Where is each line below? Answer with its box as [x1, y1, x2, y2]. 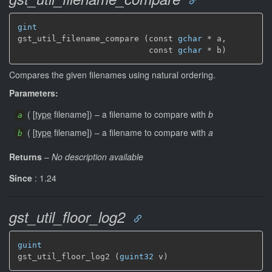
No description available [52, 150, 143, 163]
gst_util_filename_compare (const [18, 34, 178, 43]
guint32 [120, 251, 154, 261]
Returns [9, 150, 42, 163]
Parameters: [9, 86, 58, 99]
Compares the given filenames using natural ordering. [9, 68, 216, 81]
